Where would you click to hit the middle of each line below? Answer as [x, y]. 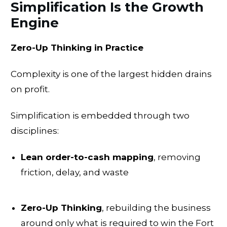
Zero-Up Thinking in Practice [77, 47]
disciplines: [35, 130]
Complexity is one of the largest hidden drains [111, 74]
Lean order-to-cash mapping [87, 157]
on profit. [30, 89]
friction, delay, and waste [75, 172]
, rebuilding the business [156, 207]
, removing [177, 157]
